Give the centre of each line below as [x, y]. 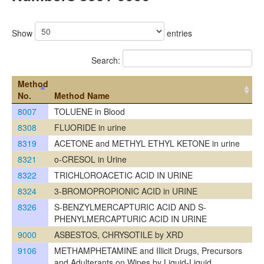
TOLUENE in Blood [90, 111]
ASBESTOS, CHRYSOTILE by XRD [119, 234]
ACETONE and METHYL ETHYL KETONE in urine [147, 143]
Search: [107, 60]
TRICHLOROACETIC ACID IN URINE [123, 175]
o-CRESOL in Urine [90, 159]
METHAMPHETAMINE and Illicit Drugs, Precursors [148, 250]
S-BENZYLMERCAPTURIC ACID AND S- [130, 207]
